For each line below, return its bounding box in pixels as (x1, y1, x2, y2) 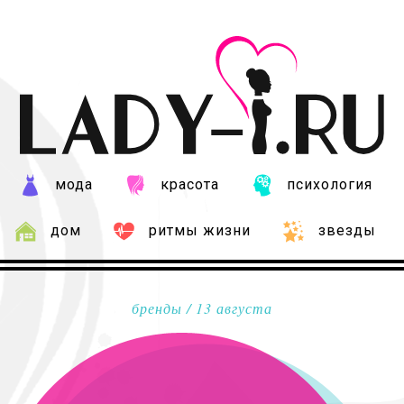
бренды (132, 298, 182, 317)
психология (286, 175, 372, 193)
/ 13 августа (182, 298, 272, 317)
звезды (318, 221, 376, 239)
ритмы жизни (149, 221, 251, 239)
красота (160, 175, 219, 193)
